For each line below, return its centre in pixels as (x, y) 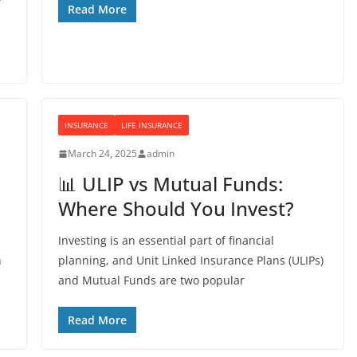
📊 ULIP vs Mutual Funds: (170, 184)
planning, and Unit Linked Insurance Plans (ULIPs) (190, 260)
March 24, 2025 (102, 153)
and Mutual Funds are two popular (151, 280)
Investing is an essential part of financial (166, 240)
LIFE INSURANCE (151, 125)
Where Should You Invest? (176, 208)
